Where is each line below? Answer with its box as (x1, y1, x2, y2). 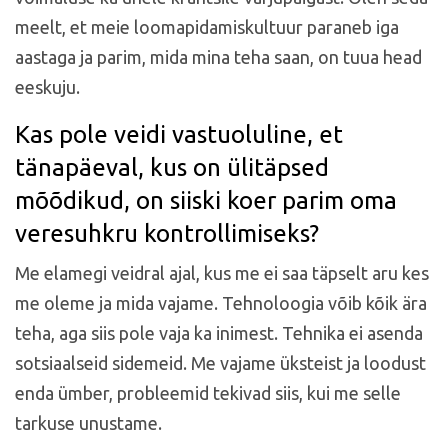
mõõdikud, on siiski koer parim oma (15, 186, 397, 214)
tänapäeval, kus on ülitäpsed (15, 153, 329, 181)
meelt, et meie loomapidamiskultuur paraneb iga (15, 16, 399, 37)
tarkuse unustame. (15, 412, 162, 433)
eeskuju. (15, 76, 80, 97)
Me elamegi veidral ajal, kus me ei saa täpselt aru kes (15, 262, 429, 283)
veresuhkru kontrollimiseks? (15, 219, 319, 247)
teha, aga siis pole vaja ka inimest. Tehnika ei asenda (15, 322, 423, 343)
